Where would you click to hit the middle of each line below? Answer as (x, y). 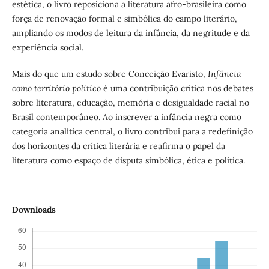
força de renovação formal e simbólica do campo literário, (124, 19)
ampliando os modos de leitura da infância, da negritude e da (131, 33)
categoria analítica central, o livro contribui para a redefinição (132, 132)
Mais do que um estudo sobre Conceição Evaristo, (110, 74)
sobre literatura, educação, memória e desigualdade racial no (130, 103)
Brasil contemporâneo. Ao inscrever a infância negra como (126, 117)
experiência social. (47, 48)
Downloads (34, 210)
